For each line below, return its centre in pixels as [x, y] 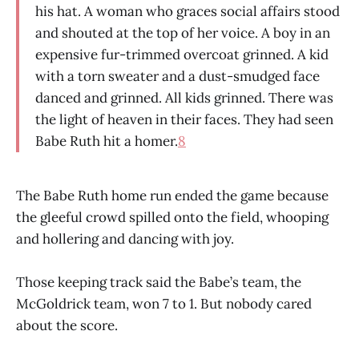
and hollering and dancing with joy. [125, 238]
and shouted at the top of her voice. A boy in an [183, 32]
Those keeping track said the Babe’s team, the [159, 282]
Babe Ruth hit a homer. [107, 141]
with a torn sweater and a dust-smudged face [177, 76]
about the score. [67, 325]
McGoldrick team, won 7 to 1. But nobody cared [164, 303]
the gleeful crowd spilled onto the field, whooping [172, 217]
